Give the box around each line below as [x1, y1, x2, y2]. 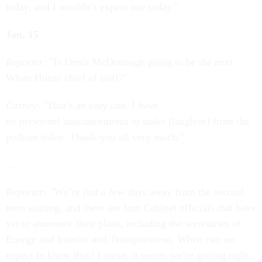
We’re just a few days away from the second [54, 186, 243, 198]
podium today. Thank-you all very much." [6, 131, 184, 143]
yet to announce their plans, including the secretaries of [6, 218, 241, 229]
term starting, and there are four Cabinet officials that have [6, 202, 256, 213]
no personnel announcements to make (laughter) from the [6, 115, 249, 127]
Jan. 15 [6, 29, 39, 40]
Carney [6, 99, 37, 111]
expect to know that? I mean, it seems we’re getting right [6, 249, 249, 261]
